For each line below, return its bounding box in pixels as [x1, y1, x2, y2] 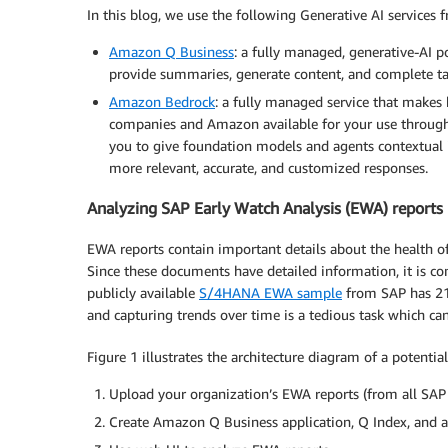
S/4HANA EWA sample [199, 283, 342, 301]
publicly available [87, 283, 199, 301]
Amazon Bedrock [109, 92, 215, 110]
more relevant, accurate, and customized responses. [109, 158, 428, 176]
